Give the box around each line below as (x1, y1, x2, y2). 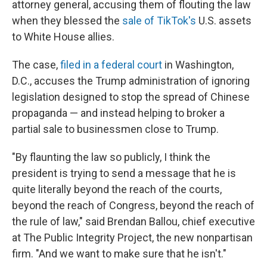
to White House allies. (12, 30, 114, 43)
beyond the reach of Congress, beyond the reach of (12, 199, 254, 212)
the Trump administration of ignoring (77, 74, 250, 87)
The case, (12, 58, 60, 71)
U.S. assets (198, 14, 252, 27)
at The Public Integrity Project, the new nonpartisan (12, 231, 253, 244)
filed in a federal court (60, 58, 162, 71)
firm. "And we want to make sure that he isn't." (12, 247, 226, 260)
